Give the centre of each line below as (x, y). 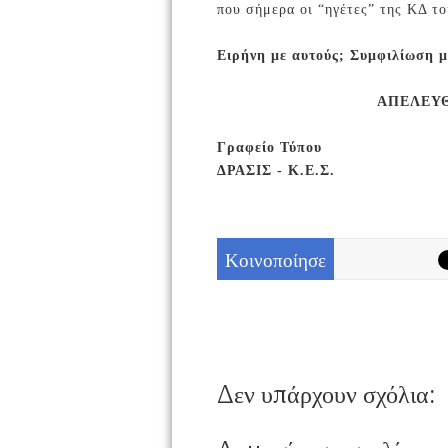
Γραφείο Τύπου (269, 147)
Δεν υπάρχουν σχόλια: (326, 394)
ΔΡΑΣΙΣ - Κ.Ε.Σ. (276, 170)
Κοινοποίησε (275, 258)
